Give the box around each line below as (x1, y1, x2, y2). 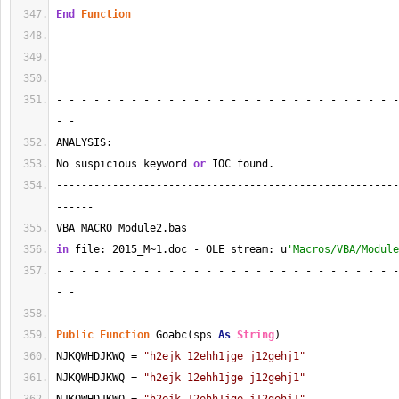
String (237, 329, 274, 341)
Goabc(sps (150, 329, 218, 341)
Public (56, 329, 94, 341)
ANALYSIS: (56, 136, 112, 149)
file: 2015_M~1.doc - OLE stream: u (69, 243, 287, 256)
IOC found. (206, 158, 274, 170)
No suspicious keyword (56, 158, 193, 170)
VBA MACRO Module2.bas (56, 222, 193, 234)
